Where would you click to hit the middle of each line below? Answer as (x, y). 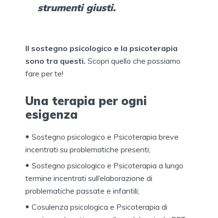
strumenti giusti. (77, 8)
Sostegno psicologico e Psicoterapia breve (105, 136)
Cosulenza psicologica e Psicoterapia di (100, 207)
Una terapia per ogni (86, 100)
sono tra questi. (55, 61)
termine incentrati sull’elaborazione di (89, 178)
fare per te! (44, 73)
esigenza (52, 114)
